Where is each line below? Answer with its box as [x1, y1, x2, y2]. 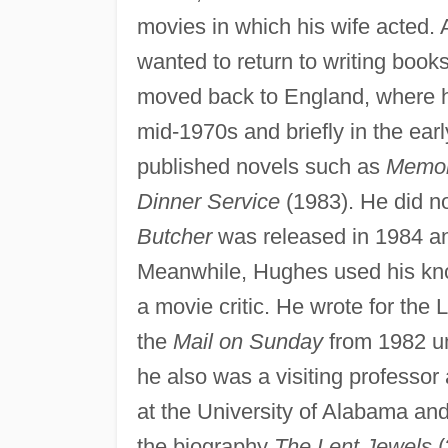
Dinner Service [136, 188, 280, 214]
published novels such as [136, 153, 386, 179]
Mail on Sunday [172, 328, 323, 354]
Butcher [136, 223, 212, 249]
